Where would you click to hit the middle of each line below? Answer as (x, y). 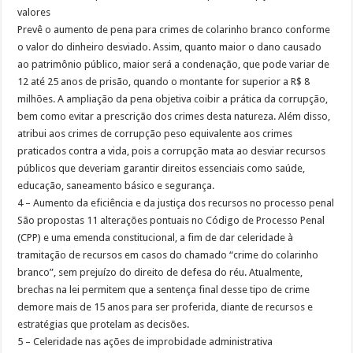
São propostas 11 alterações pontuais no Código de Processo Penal (171, 220)
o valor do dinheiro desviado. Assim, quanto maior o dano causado (170, 46)
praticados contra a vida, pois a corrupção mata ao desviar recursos (172, 150)
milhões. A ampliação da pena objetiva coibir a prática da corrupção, (173, 98)
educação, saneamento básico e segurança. (116, 185)
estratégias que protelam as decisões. (104, 324)
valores (34, 12)
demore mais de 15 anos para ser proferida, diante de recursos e (165, 307)
